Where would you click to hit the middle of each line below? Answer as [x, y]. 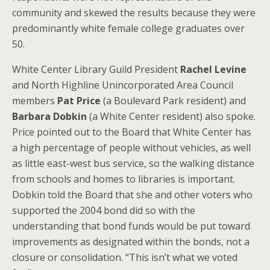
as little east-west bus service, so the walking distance [133, 163]
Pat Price [79, 100]
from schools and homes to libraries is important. [124, 179]
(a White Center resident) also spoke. [171, 116]
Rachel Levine [213, 69]
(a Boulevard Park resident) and [173, 100]
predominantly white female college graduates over [128, 28]
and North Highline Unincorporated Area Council [123, 85]
